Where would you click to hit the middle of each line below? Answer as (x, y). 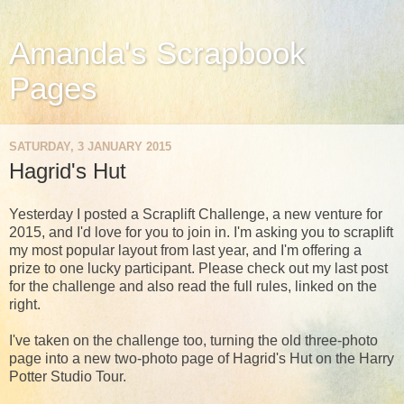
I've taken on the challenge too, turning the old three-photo (193, 340)
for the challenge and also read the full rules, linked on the (193, 286)
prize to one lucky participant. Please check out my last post (198, 268)
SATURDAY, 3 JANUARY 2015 (90, 146)
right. (25, 304)
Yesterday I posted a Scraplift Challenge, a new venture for (196, 214)
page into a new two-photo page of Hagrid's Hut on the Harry (202, 358)
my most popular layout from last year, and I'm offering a (185, 250)
